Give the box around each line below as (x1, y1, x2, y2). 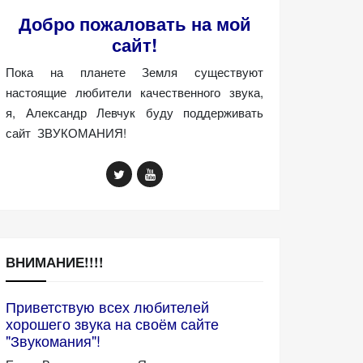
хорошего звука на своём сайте (6, 312, 219, 334)
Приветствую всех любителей (6, 295, 209, 317)
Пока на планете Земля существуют (6, 62, 263, 80)
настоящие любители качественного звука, (6, 83, 263, 100)
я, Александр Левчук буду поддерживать (6, 103, 263, 121)
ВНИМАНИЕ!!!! (6, 251, 104, 271)
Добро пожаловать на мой (18, 10, 251, 36)
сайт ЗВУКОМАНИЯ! (6, 123, 126, 141)
